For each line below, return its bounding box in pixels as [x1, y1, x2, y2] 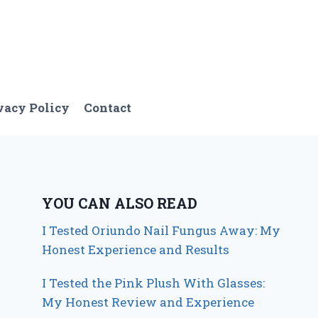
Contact [84, 99, 132, 116]
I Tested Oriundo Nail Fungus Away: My [42, 222, 281, 239]
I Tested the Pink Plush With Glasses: [42, 275, 265, 292]
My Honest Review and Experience [42, 294, 255, 311]
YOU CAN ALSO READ [42, 194, 198, 213]
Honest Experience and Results [42, 241, 230, 258]
